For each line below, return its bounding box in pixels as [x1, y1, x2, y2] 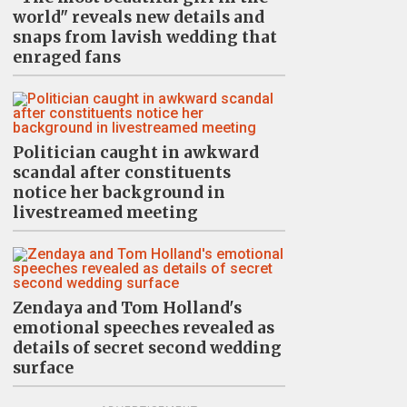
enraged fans [12, 47, 121, 67]
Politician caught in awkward [12, 143, 259, 163]
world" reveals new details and [12, 7, 264, 27]
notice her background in [12, 183, 225, 203]
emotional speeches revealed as [12, 318, 274, 338]
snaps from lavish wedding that [12, 27, 277, 47]
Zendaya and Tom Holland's [12, 298, 242, 318]
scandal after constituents [12, 163, 231, 183]
